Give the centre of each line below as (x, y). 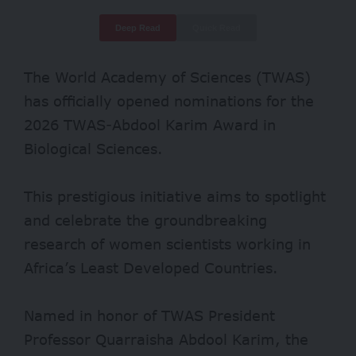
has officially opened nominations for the (169, 101)
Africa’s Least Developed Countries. (151, 268)
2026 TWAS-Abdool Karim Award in (150, 125)
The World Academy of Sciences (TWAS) (167, 77)
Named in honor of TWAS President (149, 316)
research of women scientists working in (167, 244)
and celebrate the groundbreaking (145, 221)
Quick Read (217, 28)
